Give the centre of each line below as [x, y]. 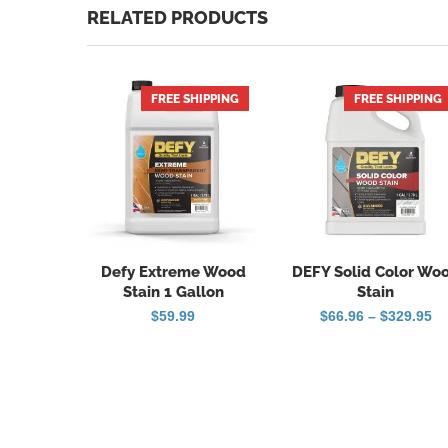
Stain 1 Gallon [173, 292]
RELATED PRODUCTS [177, 17]
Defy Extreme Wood [173, 272]
